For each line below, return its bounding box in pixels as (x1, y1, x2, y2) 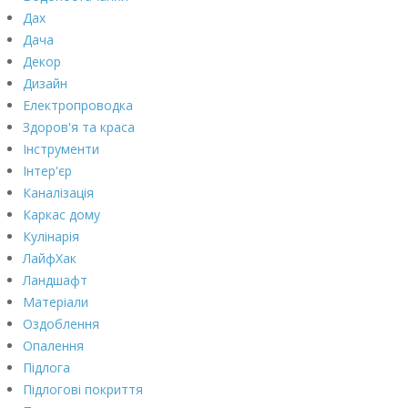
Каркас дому (23, 205, 100, 223)
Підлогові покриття (23, 380, 143, 398)
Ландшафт (23, 270, 87, 289)
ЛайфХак (23, 249, 76, 267)
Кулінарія (23, 227, 79, 245)
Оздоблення (23, 314, 99, 332)
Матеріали (23, 292, 88, 311)
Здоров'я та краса (23, 117, 135, 136)
